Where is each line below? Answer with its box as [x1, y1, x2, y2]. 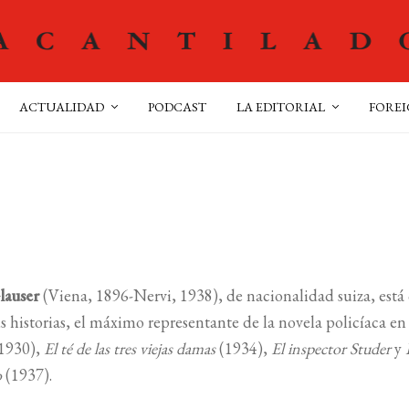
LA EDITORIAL [236, 99, 325, 115]
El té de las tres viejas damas [44, 337, 216, 359]
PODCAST [148, 99, 206, 115]
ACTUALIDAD [19, 99, 104, 115]
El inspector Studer [271, 337, 395, 359]
